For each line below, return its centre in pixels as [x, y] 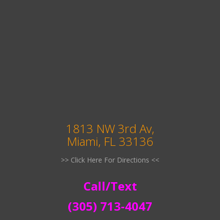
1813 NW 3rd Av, [110, 128]
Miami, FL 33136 [110, 141]
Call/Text [110, 186]
